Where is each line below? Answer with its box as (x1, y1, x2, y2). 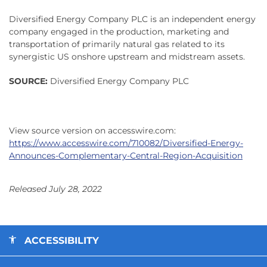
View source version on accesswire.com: (9, 125, 176, 136)
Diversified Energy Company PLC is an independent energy (9, 13, 256, 24)
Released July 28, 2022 (9, 183, 102, 194)
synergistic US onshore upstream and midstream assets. (9, 51, 245, 62)
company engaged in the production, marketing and (9, 26, 229, 37)
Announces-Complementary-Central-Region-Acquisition (9, 150, 243, 161)
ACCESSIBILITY (24, 234, 99, 246)
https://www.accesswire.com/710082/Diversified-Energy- (9, 137, 243, 148)
